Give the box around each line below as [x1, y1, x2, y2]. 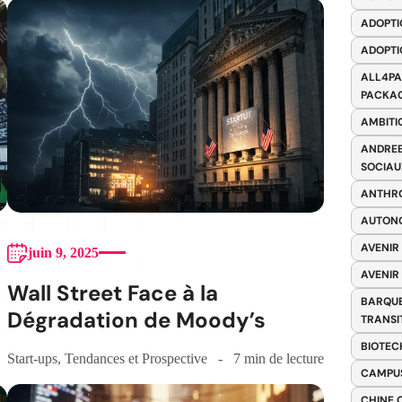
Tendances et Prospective [64, 350, 207, 366]
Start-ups [6, 350, 57, 366]
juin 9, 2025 [27, 244, 99, 260]
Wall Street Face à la [6, 278, 218, 307]
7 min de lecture [232, 350, 324, 366]
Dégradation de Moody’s [6, 305, 266, 334]
